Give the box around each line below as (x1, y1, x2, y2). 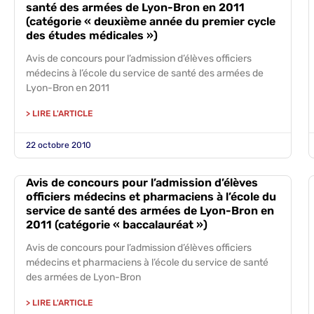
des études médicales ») (26, 29, 158, 42)
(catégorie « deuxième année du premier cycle (26, 15, 275, 28)
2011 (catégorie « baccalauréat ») (26, 218, 207, 231)
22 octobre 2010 (26, 140, 91, 150)
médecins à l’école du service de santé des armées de (26, 67, 264, 79)
